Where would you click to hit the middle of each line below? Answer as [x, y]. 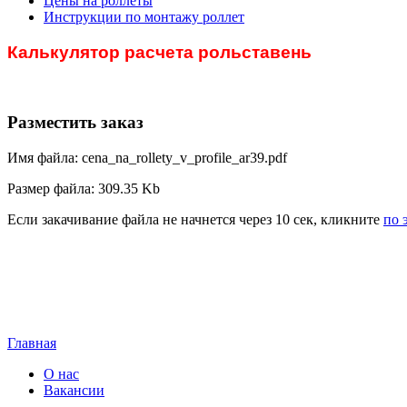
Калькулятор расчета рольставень [159, 52]
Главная [32, 342]
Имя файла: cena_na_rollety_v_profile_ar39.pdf [147, 157]
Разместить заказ [75, 123]
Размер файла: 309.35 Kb [84, 188]
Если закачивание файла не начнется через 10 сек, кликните [195, 219]
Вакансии [74, 390]
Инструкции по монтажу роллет [144, 17]
